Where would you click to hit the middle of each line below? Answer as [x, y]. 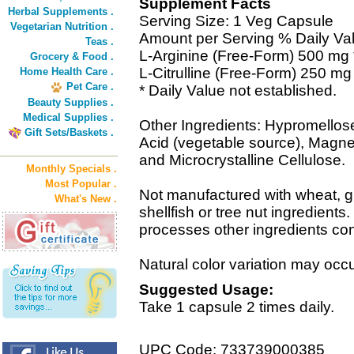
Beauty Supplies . [71, 102]
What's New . [86, 199]
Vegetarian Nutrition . [62, 26]
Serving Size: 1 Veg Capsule [236, 21]
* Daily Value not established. [238, 90]
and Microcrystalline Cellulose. [242, 160]
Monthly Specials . [72, 169]
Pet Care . [90, 87]
